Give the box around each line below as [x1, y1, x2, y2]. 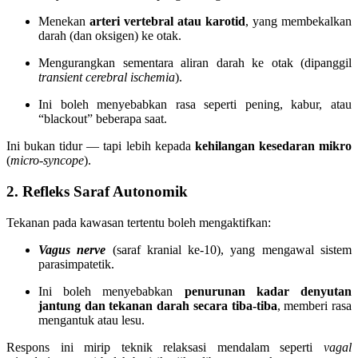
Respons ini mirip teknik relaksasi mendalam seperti [6, 340, 324, 354]
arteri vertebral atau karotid [89, 14, 245, 29]
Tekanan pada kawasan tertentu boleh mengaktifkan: [6, 215, 271, 229]
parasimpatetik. [38, 257, 114, 271]
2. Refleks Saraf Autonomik [6, 182, 188, 200]
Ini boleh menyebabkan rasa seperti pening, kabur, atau [38, 97, 352, 112]
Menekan [38, 14, 89, 29]
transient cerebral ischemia [38, 70, 175, 85]
